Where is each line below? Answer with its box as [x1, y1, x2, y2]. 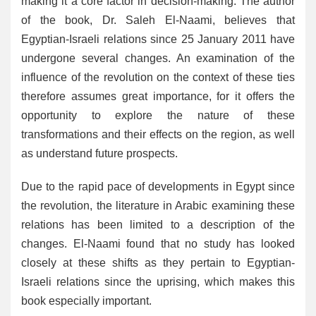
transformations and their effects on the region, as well [21, 128, 295, 140]
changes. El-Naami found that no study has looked [21, 237, 295, 250]
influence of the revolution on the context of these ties [21, 71, 295, 83]
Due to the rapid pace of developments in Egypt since [21, 180, 295, 193]
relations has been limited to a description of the [21, 218, 295, 231]
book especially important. [21, 294, 152, 307]
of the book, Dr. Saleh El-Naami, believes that [21, 13, 295, 26]
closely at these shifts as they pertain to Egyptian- [21, 256, 295, 269]
